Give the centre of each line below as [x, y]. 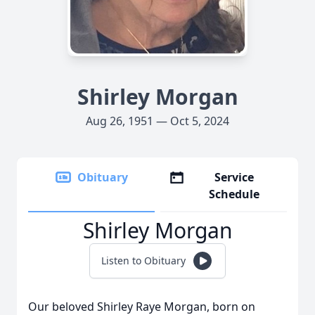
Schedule [234, 194]
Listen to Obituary [143, 261]
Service [234, 177]
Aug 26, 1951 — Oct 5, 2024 [157, 121]
